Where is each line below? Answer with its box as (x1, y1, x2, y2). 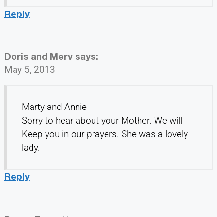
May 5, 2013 (4, 63, 55, 75)
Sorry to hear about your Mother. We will (21, 114, 182, 126)
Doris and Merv (4, 50, 73, 62)
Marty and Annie (21, 101, 87, 112)
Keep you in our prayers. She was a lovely (21, 128, 188, 139)
